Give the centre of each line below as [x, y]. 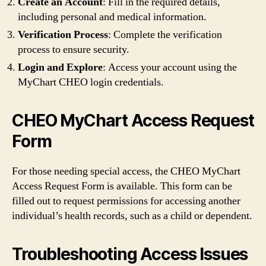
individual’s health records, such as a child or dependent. [132, 216]
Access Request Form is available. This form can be [122, 186]
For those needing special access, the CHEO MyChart [126, 171]
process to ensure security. [74, 49]
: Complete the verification [165, 34]
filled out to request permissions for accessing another [126, 201]
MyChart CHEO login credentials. [91, 82]
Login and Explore [60, 67]
